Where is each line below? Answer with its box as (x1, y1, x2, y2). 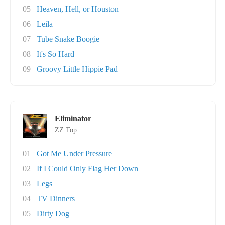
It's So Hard (37, 50, 74, 58)
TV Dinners (37, 194, 75, 203)
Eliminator (55, 114, 91, 123)
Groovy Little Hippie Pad (37, 65, 118, 73)
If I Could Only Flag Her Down (37, 164, 138, 173)
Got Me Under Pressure (37, 149, 112, 158)
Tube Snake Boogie (37, 35, 99, 43)
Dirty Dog (37, 209, 69, 218)
